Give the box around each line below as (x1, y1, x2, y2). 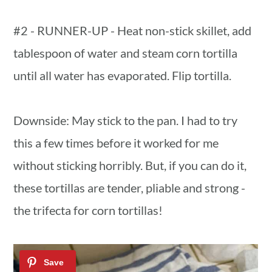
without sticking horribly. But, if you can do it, (13, 157, 247, 172)
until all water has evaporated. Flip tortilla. (13, 67, 232, 83)
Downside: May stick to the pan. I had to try (13, 112, 238, 127)
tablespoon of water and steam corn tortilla (13, 45, 238, 60)
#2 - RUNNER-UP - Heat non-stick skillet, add (13, 22, 252, 38)
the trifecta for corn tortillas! (13, 202, 163, 217)
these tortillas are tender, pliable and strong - (13, 180, 246, 195)
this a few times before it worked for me (13, 135, 219, 150)
